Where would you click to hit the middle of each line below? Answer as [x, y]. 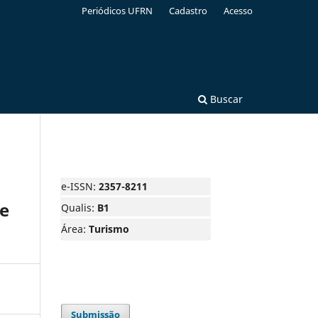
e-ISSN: [80, 186]
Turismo [109, 229]
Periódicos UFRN [117, 10]
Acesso [238, 10]
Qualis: [79, 207]
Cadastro [188, 10]
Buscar [225, 99]
